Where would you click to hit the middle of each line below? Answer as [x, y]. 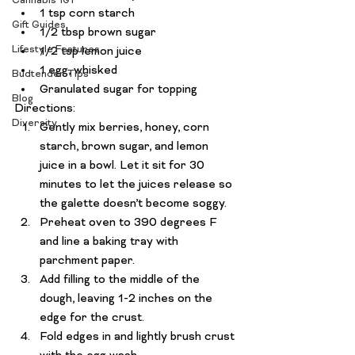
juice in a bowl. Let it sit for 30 [124, 166]
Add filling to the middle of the [121, 280]
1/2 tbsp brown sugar [98, 32]
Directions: [45, 109]
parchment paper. [87, 261]
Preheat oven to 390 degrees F [130, 223]
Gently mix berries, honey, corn [126, 128]
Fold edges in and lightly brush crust [139, 337]
